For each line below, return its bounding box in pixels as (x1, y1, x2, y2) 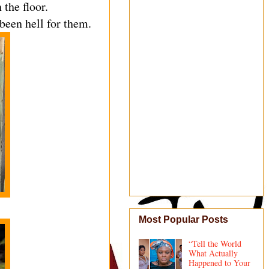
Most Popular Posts (139, 214, 228, 225)
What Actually (188, 247, 238, 259)
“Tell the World (188, 238, 241, 250)
